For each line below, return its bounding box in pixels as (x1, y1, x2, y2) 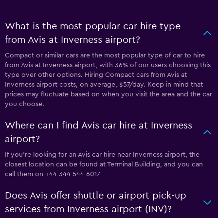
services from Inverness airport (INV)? (5, 204, 172, 214)
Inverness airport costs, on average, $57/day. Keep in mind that (5, 81, 203, 88)
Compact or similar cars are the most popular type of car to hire (5, 52, 205, 59)
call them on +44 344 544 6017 (5, 171, 100, 178)
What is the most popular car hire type (5, 21, 181, 31)
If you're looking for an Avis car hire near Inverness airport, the (5, 151, 200, 158)
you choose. (5, 101, 44, 108)
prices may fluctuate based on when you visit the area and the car (5, 91, 212, 98)
